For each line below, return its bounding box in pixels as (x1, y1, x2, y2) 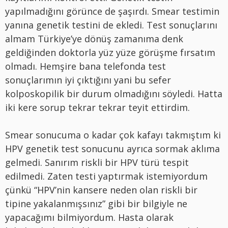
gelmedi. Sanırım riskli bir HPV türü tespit (5, 156, 189, 168)
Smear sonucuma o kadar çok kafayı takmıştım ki (5, 128, 221, 141)
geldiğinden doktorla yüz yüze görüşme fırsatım (5, 46, 215, 59)
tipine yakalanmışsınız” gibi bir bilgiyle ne (5, 197, 187, 210)
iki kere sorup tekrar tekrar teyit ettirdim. (5, 101, 190, 113)
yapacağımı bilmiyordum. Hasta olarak (5, 211, 174, 223)
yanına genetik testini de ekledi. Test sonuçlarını (5, 18, 217, 31)
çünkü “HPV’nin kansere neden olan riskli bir (5, 183, 197, 196)
